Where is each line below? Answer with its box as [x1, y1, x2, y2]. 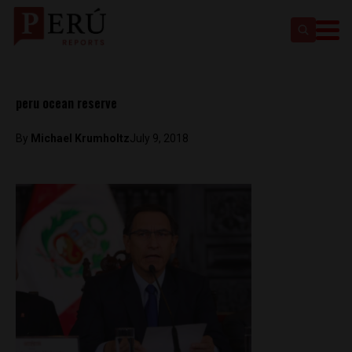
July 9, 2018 [130, 132, 189, 145]
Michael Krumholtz [31, 132, 130, 145]
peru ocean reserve [16, 93, 117, 112]
